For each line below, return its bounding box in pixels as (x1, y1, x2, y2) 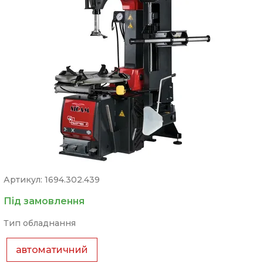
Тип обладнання (3, 218, 76, 228)
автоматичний (15, 244, 88, 255)
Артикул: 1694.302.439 (3, 174, 100, 185)
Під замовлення (3, 195, 85, 207)
